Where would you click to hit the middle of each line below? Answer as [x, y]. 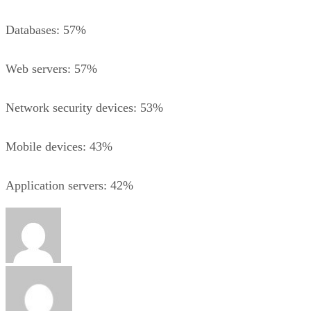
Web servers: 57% [51, 68]
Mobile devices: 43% [59, 146]
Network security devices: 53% [84, 107]
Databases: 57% [46, 30]
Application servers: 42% [69, 185]
